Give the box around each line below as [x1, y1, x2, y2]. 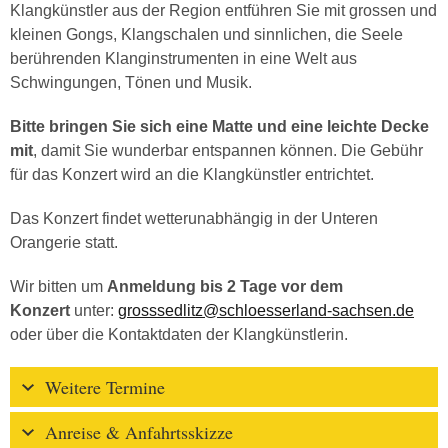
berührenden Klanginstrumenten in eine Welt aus [10, 50, 357, 67]
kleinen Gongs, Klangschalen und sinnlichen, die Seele [10, 26, 403, 43]
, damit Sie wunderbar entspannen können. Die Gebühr [33, 142, 423, 159]
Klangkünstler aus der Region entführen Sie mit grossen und [10, 2, 437, 19]
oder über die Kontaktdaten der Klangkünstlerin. [10, 326, 348, 343]
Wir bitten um [10, 278, 107, 295]
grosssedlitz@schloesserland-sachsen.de [118, 302, 414, 319]
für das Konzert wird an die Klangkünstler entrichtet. [10, 166, 374, 183]
